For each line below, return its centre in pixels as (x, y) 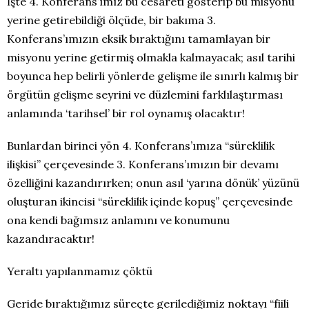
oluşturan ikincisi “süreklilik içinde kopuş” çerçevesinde (150, 201)
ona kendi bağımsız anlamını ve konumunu (118, 220)
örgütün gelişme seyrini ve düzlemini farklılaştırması (145, 94)
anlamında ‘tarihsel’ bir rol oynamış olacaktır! (126, 113)
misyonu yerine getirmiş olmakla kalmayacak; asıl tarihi (151, 57)
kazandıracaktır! (51, 239)
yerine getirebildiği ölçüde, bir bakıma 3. (111, 20)
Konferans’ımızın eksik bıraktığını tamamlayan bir (139, 39)
